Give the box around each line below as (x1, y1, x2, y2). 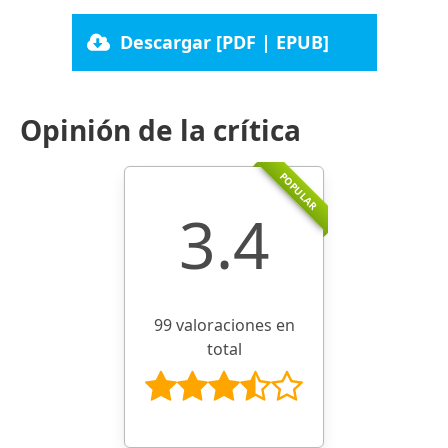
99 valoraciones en (153, 313, 295, 336)
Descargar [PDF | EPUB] (120, 29, 330, 54)
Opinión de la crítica (20, 110, 301, 149)
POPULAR (277, 169, 321, 213)
